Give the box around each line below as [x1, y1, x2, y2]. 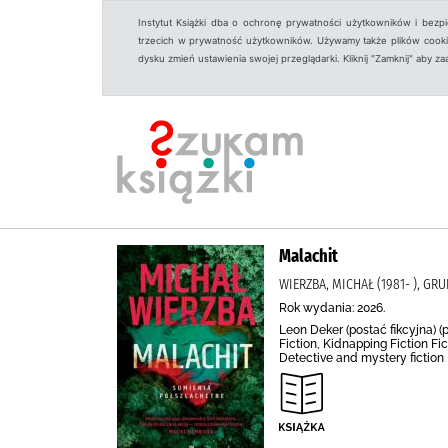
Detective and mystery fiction [279, 351, 444, 365]
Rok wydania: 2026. [279, 301, 385, 315]
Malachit [279, 245, 338, 267]
